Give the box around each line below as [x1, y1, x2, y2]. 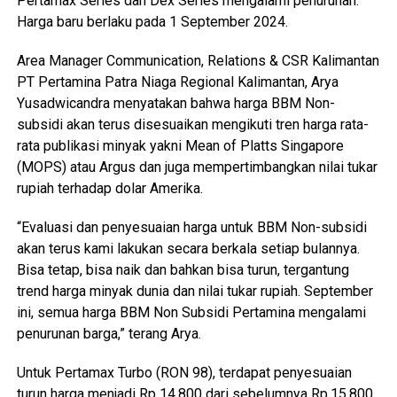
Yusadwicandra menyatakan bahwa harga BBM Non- [16, 94, 335, 112]
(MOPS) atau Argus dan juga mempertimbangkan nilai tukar [16, 158, 378, 175]
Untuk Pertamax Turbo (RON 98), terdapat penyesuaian [16, 363, 352, 381]
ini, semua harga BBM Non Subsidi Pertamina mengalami [16, 303, 366, 321]
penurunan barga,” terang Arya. [16, 324, 201, 342]
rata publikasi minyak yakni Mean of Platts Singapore [16, 136, 344, 154]
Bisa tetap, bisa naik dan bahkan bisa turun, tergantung [16, 261, 349, 278]
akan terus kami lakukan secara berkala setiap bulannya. [16, 239, 360, 257]
